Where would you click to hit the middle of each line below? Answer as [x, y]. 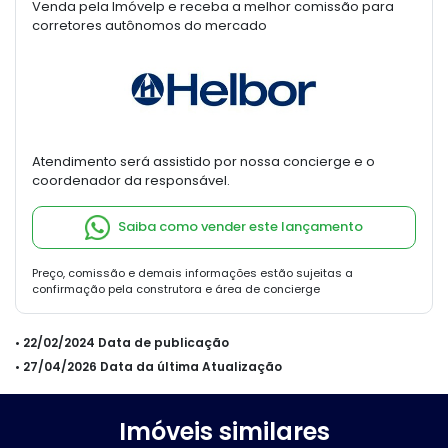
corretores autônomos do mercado [149, 25]
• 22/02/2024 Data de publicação [122, 342]
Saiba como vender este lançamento [240, 226]
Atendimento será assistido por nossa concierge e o [203, 161]
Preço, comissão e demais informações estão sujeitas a [192, 272]
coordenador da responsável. [131, 180]
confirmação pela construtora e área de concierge [176, 288]
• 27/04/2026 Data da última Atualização [148, 366]
